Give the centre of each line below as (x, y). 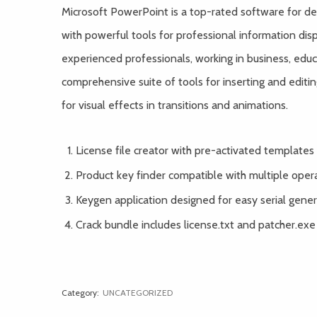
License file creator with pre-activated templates (195, 150)
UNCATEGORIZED (138, 293)
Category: (80, 293)
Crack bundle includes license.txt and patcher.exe (196, 225)
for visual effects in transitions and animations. (175, 105)
